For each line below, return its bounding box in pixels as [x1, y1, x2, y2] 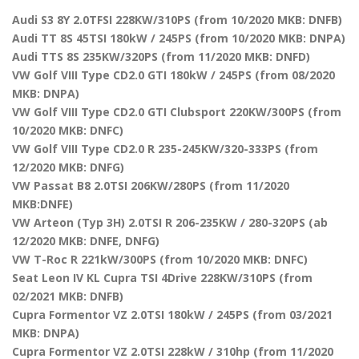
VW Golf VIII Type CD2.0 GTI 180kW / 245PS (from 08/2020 [12, 67, 335, 83]
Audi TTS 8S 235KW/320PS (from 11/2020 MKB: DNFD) [12, 48, 310, 64]
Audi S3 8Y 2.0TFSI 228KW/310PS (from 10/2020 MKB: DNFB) [12, 11, 342, 27]
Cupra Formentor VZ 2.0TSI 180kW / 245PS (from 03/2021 [12, 306, 333, 322]
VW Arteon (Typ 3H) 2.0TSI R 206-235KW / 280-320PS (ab [12, 214, 328, 230]
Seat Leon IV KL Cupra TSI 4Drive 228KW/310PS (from [12, 269, 313, 285]
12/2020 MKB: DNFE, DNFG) [12, 232, 159, 248]
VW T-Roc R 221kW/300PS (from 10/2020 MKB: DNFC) [12, 251, 308, 267]
